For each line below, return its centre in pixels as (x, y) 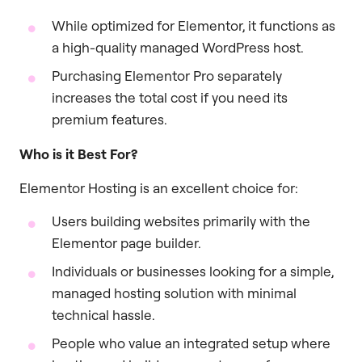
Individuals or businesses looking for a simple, (193, 271)
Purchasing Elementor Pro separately (167, 76)
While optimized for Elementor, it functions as (194, 26)
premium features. (109, 120)
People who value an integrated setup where (191, 343)
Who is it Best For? (78, 154)
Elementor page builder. (126, 243)
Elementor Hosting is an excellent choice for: (159, 187)
